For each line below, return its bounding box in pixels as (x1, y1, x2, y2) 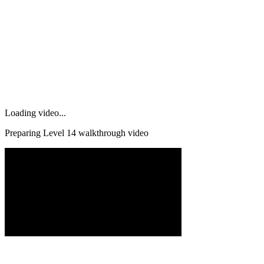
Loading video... (5, 107, 66, 118)
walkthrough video (76, 127, 148, 138)
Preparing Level (5, 127, 67, 138)
